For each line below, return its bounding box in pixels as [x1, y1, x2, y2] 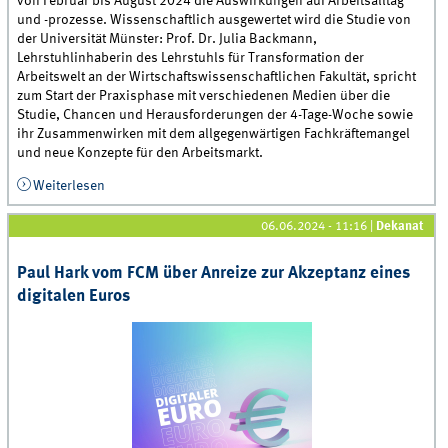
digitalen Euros [17, 288, 131, 306]
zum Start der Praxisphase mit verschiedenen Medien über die [17, 88, 391, 103]
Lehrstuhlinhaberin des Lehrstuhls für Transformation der [17, 50, 365, 65]
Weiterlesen [32, 179, 105, 194]
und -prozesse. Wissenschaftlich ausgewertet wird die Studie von [17, 12, 412, 27]
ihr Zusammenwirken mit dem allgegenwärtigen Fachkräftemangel [17, 126, 411, 141]
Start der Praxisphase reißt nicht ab [104, 198, 317, 213]
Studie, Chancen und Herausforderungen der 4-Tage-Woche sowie [17, 107, 414, 122]
